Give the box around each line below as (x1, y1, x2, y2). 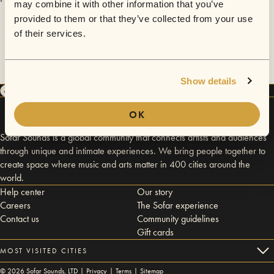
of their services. (14, 28, 86, 39)
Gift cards (137, 226, 174, 239)
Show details (180, 75, 237, 86)
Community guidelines (137, 212, 219, 225)
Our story (137, 185, 172, 198)
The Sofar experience (137, 199, 218, 212)
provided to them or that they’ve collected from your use (14, 13, 253, 24)
